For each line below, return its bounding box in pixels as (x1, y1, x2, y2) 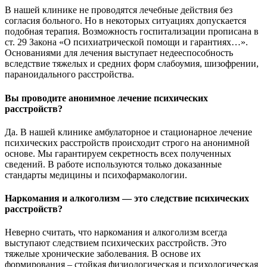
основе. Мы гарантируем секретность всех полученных (5, 148, 231, 159)
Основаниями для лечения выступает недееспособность (5, 48, 233, 58)
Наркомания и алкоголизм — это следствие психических (5, 193, 249, 204)
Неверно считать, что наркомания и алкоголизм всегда (5, 227, 227, 238)
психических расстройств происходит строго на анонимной (5, 137, 250, 148)
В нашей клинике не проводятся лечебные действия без (5, 5, 232, 15)
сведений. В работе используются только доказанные (5, 159, 222, 169)
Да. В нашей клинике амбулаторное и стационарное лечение (5, 126, 252, 137)
